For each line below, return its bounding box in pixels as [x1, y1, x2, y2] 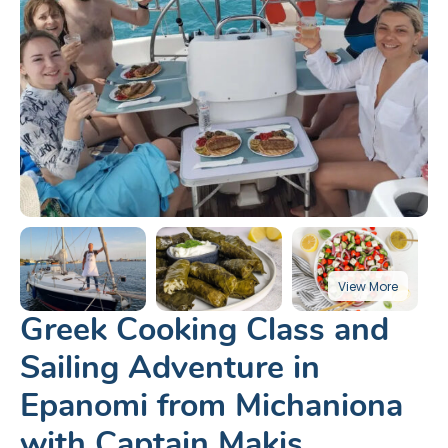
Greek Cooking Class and [20, 308, 389, 352]
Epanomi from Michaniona [20, 384, 403, 428]
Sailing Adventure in [20, 346, 320, 390]
